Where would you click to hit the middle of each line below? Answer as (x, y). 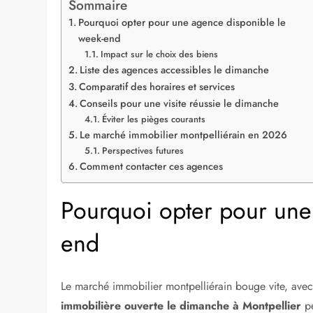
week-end (100, 39)
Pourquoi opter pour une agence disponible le (182, 23)
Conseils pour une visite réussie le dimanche (180, 104)
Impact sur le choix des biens (159, 54)
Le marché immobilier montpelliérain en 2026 (184, 135)
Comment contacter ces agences (152, 167)
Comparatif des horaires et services (157, 87)
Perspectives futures (143, 151)
